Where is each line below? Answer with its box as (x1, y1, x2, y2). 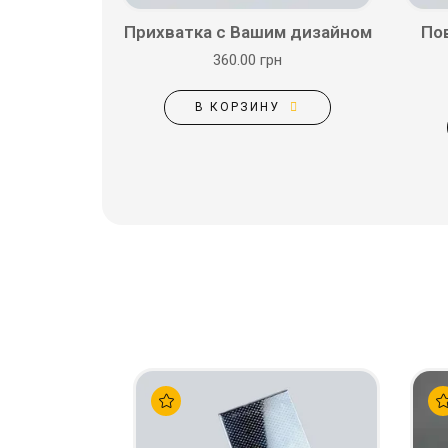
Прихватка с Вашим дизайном (123, 22, 372, 42)
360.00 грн (213, 51, 282, 69)
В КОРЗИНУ (195, 100, 280, 114)
